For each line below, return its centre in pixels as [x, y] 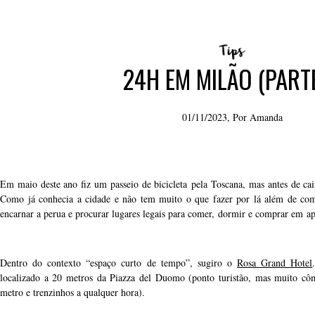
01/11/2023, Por [216, 117]
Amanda [266, 117]
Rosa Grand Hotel [275, 263]
